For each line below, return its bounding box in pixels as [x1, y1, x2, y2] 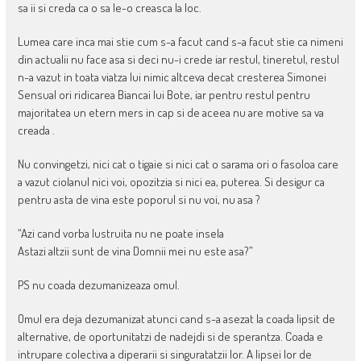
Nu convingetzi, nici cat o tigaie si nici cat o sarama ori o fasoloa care [17, 156, 338, 172]
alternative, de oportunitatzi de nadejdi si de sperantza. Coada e [17, 329, 323, 345]
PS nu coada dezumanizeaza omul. [17, 277, 180, 293]
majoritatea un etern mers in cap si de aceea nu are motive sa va [17, 105, 324, 121]
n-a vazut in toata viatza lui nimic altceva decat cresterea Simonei [17, 69, 326, 85]
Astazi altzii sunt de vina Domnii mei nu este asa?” [17, 243, 253, 259]
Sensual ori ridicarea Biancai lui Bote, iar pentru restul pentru [17, 87, 310, 103]
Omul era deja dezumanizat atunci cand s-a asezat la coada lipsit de [17, 311, 335, 327]
